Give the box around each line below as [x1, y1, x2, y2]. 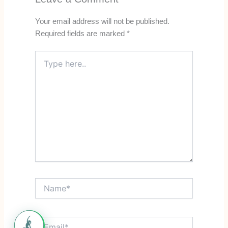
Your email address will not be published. [35, 17, 169, 26]
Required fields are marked [35, 30, 127, 38]
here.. [34, 62, 53, 70]
